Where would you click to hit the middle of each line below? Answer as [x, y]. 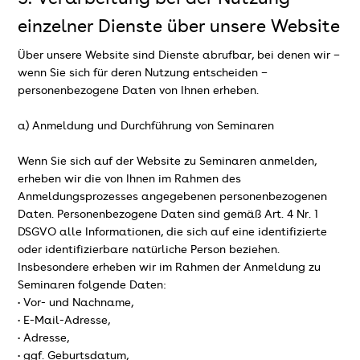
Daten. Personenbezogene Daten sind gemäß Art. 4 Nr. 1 [168, 214]
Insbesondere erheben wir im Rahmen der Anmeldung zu [170, 267]
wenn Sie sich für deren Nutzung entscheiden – [143, 73]
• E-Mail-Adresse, [64, 320]
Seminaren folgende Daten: [92, 285]
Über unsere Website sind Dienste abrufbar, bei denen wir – [179, 55]
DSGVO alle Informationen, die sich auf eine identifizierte [173, 232]
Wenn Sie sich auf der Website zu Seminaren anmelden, [168, 161]
